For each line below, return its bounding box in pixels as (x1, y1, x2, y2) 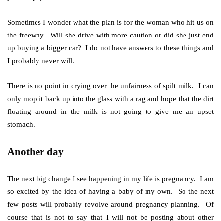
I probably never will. (7, 56, 74, 65)
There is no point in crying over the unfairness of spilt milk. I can (7, 81, 214, 90)
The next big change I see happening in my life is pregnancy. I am (7, 174, 214, 183)
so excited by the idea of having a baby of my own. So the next (7, 187, 214, 195)
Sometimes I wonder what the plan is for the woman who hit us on (7, 18, 214, 26)
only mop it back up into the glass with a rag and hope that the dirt (7, 94, 214, 103)
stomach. (7, 120, 35, 128)
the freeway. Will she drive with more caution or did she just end (7, 31, 214, 39)
